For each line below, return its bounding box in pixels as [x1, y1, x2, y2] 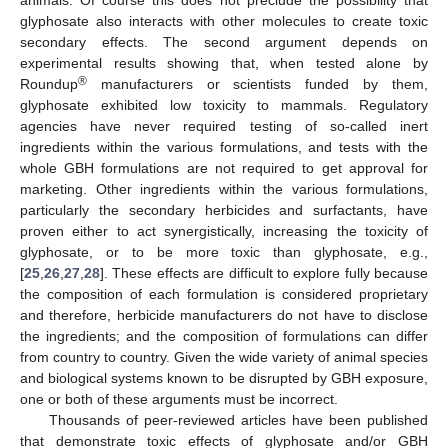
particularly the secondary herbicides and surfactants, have [20, 201, 428, 218]
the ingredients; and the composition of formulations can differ [20, 327, 428, 344]
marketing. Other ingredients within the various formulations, [20, 180, 428, 197]
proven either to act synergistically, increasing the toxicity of [20, 222, 428, 239]
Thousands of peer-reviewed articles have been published [48, 411, 428, 428]
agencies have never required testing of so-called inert [20, 117, 428, 134]
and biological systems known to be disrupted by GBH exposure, [20, 369, 428, 386]
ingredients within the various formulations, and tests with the [20, 138, 428, 155]
